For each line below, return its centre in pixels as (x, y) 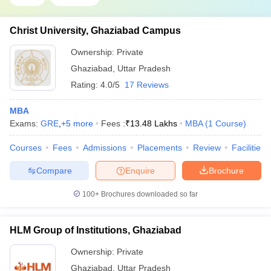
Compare (54, 170)
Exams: (25, 123)
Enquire (140, 170)
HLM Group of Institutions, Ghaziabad (96, 230)
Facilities (248, 148)
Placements (160, 148)
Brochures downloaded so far (149, 194)
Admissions (105, 148)
